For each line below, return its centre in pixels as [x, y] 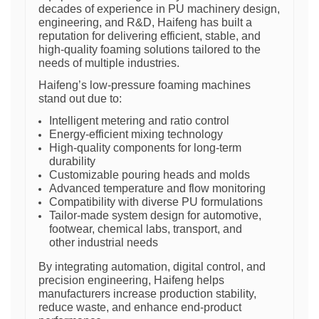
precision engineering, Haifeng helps [131, 280]
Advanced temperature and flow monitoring [157, 188]
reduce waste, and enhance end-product [140, 307]
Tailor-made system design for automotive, [155, 215]
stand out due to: [80, 98]
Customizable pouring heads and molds [150, 174]
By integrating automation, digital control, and [152, 266]
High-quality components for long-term [145, 147]
